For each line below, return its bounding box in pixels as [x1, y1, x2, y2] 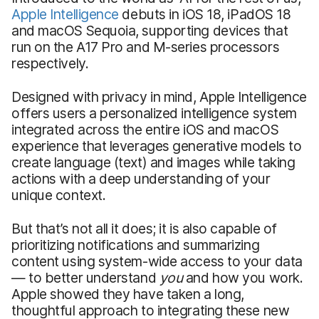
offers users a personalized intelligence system [11, 104, 297, 122]
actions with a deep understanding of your [11, 169, 271, 187]
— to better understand [11, 268, 159, 286]
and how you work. [182, 268, 303, 286]
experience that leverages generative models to [11, 137, 302, 155]
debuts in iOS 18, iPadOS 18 [118, 5, 291, 23]
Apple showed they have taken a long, [11, 285, 244, 303]
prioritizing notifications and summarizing [11, 236, 260, 253]
